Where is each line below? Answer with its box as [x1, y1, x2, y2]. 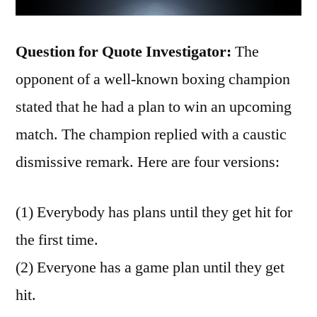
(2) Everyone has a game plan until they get [16, 257, 284, 277]
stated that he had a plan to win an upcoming [16, 96, 292, 117]
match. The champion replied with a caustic [16, 124, 287, 144]
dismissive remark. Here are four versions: [16, 151, 279, 172]
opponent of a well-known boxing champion [16, 69, 290, 89]
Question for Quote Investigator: [16, 41, 231, 62]
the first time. [16, 229, 98, 250]
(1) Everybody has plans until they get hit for [16, 202, 292, 222]
